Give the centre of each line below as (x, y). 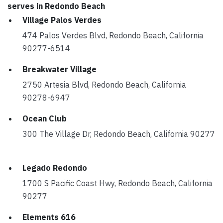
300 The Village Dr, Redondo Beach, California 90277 (119, 134)
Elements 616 (49, 217)
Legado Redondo (55, 168)
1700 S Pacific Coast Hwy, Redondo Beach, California (117, 183)
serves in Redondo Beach (56, 6)
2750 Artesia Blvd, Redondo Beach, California (104, 85)
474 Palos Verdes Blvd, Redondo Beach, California (113, 35)
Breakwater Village (59, 69)
